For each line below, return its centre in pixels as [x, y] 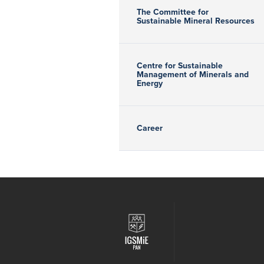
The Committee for [173, 12]
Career [150, 128]
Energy [150, 84]
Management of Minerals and [193, 75]
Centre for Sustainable [180, 66]
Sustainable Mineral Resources [196, 21]
